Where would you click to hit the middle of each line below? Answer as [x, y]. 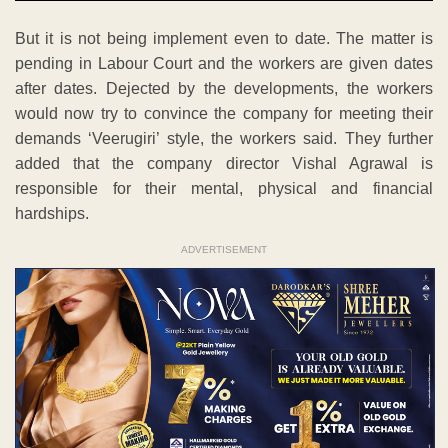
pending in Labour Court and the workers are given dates [224, 64]
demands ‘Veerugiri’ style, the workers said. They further [224, 139]
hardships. [52, 214]
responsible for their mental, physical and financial [224, 189]
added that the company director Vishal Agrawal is [224, 164]
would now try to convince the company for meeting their [224, 114]
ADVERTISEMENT [224, 250]
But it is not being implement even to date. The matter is [224, 39]
